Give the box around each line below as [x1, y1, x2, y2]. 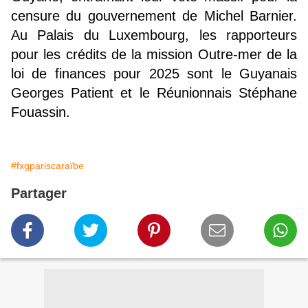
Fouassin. [11, 104, 70, 120]
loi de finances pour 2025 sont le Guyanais [11, 66, 297, 82]
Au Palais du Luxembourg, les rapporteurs [11, 27, 297, 43]
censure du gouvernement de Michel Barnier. [11, 8, 297, 24]
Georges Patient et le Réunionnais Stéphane [11, 85, 297, 101]
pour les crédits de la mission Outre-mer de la [11, 47, 297, 63]
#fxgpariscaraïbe [11, 160, 84, 172]
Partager [11, 186, 67, 201]
